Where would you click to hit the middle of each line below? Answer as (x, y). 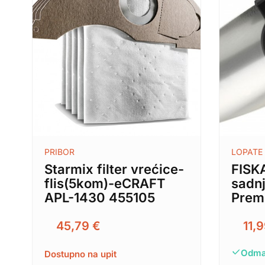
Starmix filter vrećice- (114, 169)
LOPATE (247, 152)
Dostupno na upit (80, 254)
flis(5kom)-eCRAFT (105, 184)
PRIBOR (59, 152)
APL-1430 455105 (99, 198)
